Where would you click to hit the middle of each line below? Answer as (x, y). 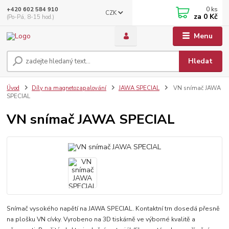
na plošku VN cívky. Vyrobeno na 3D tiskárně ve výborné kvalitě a (101, 220)
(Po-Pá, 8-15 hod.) (31, 17)
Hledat (201, 61)
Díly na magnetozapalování (69, 88)
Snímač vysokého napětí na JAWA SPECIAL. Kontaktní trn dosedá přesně (113, 209)
